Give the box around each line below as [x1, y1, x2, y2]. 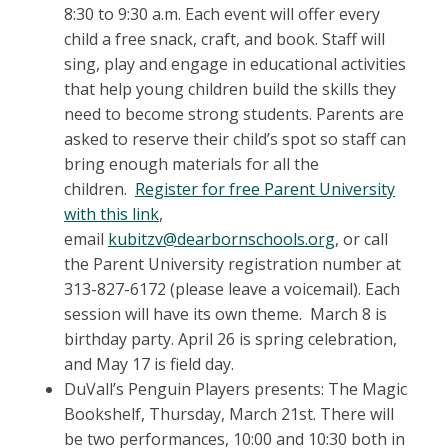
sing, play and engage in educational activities [64, 53, 406, 76]
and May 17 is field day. [64, 353, 234, 376]
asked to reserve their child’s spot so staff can [64, 128, 406, 151]
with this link [64, 203, 159, 226]
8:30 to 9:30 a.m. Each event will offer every [64, 3, 380, 26]
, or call [335, 228, 388, 251]
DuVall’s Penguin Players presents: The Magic [64, 378, 407, 401]
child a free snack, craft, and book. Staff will [64, 28, 385, 51]
